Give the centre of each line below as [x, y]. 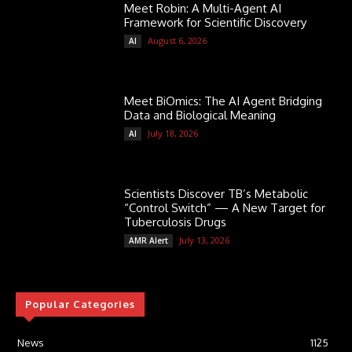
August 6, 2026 [178, 41]
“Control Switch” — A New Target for [225, 208]
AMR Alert [149, 241]
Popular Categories [80, 304]
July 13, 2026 [205, 240]
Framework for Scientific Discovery [216, 23]
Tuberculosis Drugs [176, 222]
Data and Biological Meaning [200, 115]
